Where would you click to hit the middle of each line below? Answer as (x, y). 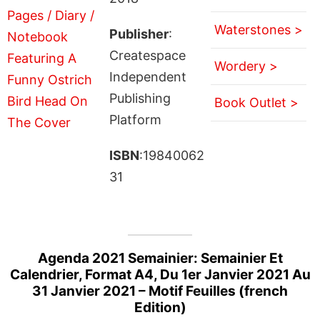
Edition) (160, 307)
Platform (135, 119)
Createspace (147, 55)
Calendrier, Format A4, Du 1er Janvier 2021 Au (160, 274)
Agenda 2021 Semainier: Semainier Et (160, 258)
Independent (147, 76)
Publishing (140, 98)
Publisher (139, 34)
